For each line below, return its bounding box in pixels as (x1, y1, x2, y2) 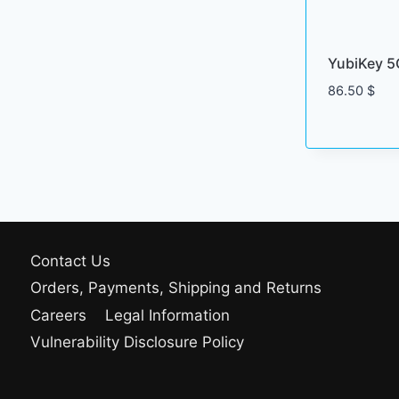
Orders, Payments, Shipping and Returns (30, 279, 322, 297)
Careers (30, 305, 87, 324)
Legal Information (104, 305, 230, 324)
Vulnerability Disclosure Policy (30, 333, 245, 352)
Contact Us (30, 252, 111, 271)
